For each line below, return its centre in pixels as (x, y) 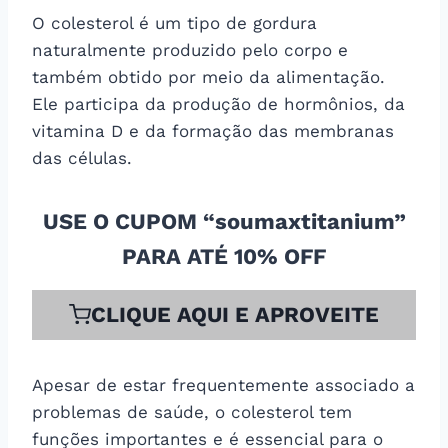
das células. (82, 157)
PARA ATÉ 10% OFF (224, 256)
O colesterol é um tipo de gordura (174, 22)
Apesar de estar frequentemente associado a (223, 384)
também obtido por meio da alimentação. (208, 76)
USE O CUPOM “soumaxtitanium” (224, 221)
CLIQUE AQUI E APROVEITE (234, 314)
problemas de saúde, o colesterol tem (192, 411)
